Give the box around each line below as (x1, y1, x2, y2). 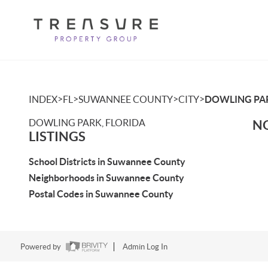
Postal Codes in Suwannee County (29, 188, 173, 199)
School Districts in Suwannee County (29, 156, 185, 167)
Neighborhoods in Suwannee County (29, 172, 184, 183)
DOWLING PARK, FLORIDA (29, 117, 145, 128)
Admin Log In (122, 242, 167, 252)
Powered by (20, 242, 63, 252)
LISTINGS (29, 129, 86, 144)
